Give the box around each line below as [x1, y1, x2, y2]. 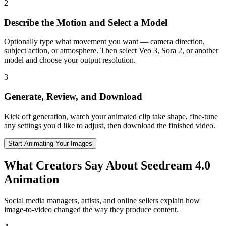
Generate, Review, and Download [4, 91, 142, 102]
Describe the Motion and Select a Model [4, 17, 167, 28]
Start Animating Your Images [8, 139, 92, 147]
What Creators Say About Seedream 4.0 [4, 158, 210, 172]
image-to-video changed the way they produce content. [4, 205, 179, 214]
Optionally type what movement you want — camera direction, [4, 37, 205, 46]
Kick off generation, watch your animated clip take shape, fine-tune [4, 111, 218, 121]
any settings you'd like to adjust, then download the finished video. [4, 121, 215, 130]
